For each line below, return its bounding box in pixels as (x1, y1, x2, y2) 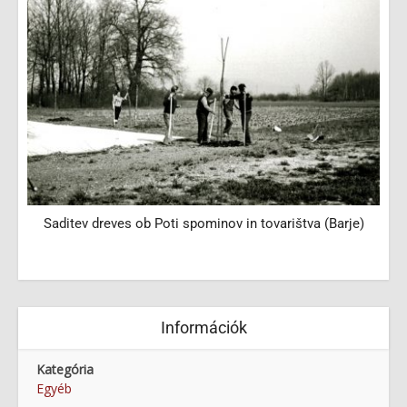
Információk (160, 318, 247, 338)
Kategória (36, 361, 94, 379)
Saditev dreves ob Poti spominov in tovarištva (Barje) (43, 215, 364, 233)
